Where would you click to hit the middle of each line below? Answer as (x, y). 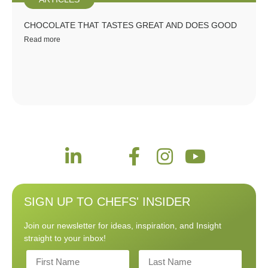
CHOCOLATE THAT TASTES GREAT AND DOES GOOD (130, 25)
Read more (42, 40)
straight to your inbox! (65, 238)
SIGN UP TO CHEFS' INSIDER (107, 202)
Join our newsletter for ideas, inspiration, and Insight (123, 226)
